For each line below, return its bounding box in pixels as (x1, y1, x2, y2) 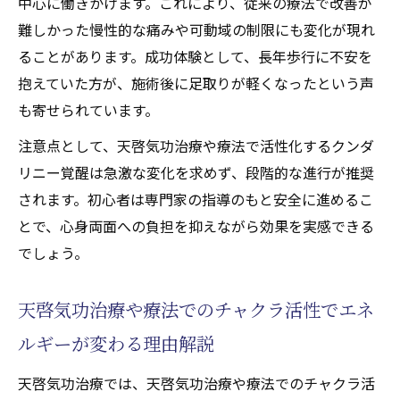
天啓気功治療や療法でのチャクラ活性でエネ (18, 296, 374, 322)
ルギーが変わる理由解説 (18, 329, 214, 356)
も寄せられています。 (18, 98, 159, 121)
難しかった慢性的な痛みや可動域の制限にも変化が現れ (18, 18, 375, 40)
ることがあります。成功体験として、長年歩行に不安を (18, 45, 372, 67)
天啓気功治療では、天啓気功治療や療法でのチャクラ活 (18, 371, 375, 394)
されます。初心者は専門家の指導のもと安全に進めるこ (18, 187, 373, 210)
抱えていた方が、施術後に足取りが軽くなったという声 (18, 71, 374, 94)
